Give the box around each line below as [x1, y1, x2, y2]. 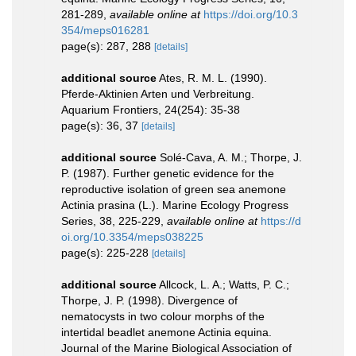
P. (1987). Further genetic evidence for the [61, 167, 274, 180]
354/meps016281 [61, 24, 149, 37]
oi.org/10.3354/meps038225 [61, 230, 203, 243]
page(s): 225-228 [61, 246, 152, 259]
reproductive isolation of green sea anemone [61, 183, 286, 195]
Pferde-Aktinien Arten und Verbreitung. [61, 87, 254, 100]
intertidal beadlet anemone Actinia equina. [61, 326, 272, 339]
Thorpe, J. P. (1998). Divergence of [61, 294, 238, 307]
